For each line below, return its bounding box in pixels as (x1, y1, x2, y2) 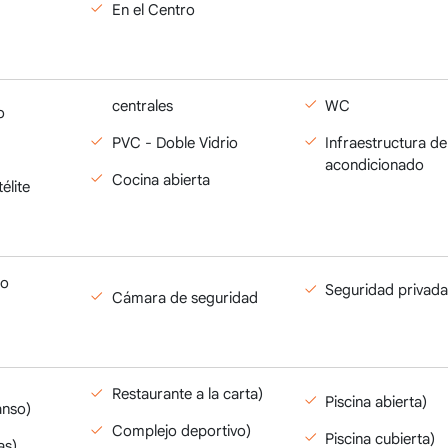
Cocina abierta (111, 170, 210, 189)
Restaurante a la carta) (111, 385, 263, 403)
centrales (111, 96, 173, 115)
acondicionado (325, 155, 425, 174)
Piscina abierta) (325, 392, 428, 411)
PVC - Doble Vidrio (111, 133, 238, 152)
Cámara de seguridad (111, 288, 258, 307)
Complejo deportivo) (111, 422, 251, 440)
